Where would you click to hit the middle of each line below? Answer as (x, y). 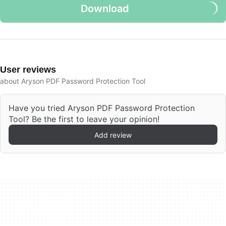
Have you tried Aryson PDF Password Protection (102, 108)
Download (105, 9)
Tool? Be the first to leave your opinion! (84, 119)
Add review (113, 135)
